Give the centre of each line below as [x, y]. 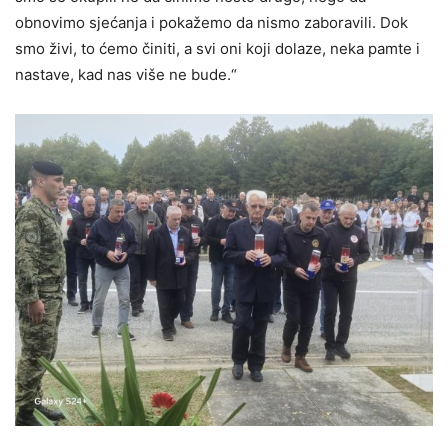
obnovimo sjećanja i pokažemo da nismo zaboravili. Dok [211, 22]
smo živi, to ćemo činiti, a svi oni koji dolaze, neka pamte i [217, 48]
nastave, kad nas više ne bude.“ [126, 74]
